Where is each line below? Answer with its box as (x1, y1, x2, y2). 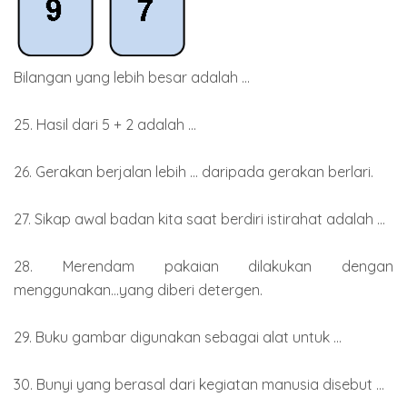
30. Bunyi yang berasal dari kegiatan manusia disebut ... (14, 374, 384, 393)
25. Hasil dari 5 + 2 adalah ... (14, 114, 196, 134)
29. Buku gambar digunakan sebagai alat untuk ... (14, 327, 342, 346)
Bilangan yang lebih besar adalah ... (14, 67, 250, 86)
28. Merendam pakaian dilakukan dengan (14, 256, 393, 275)
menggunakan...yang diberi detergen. (14, 280, 263, 299)
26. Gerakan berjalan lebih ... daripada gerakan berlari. (14, 162, 373, 181)
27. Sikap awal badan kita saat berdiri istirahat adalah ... (14, 209, 385, 228)
